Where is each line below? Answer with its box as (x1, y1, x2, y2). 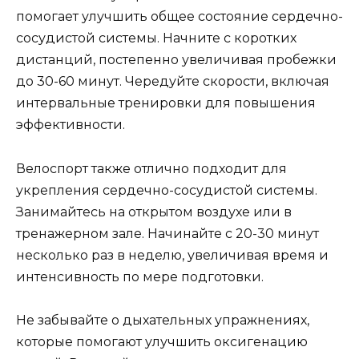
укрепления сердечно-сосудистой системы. (16, 182, 317, 198)
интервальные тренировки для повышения (16, 95, 316, 111)
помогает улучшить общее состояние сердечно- (16, 9, 343, 25)
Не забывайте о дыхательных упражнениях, (16, 312, 309, 328)
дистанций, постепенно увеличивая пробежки (16, 52, 337, 68)
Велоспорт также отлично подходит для (16, 160, 287, 176)
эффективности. (16, 117, 125, 133)
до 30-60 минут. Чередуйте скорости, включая (16, 74, 329, 90)
